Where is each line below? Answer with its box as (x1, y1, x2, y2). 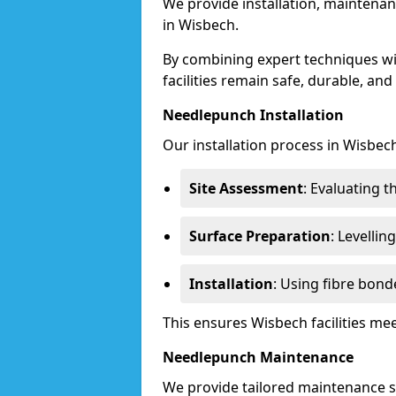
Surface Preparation (189, 226, 331, 246)
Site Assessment (189, 179, 303, 198)
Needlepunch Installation (163, 105, 344, 125)
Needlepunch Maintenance (163, 347, 354, 367)
